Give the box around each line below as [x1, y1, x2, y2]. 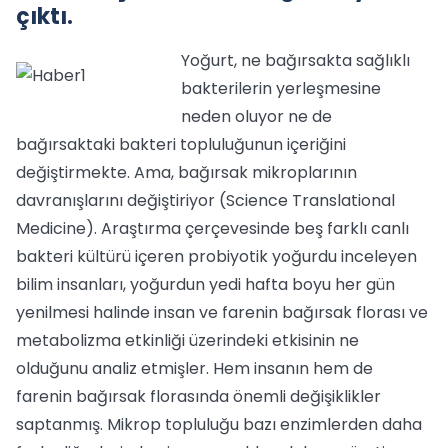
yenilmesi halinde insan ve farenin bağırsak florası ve [16, 301, 428, 324]
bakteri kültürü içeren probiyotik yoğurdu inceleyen [16, 245, 417, 268]
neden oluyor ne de [181, 105, 332, 128]
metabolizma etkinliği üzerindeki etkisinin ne [16, 329, 359, 352]
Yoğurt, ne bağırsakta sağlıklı [181, 49, 410, 72]
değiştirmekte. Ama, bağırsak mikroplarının [16, 161, 357, 184]
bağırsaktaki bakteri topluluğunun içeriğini [16, 133, 346, 156]
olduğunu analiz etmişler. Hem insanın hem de [16, 357, 373, 380]
